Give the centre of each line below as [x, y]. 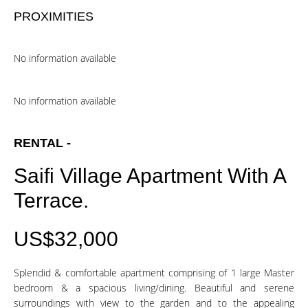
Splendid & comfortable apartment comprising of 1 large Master [154, 273]
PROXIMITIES [54, 16]
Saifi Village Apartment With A [150, 176]
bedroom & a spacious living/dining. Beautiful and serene [154, 288]
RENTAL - [42, 143]
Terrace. [51, 200]
